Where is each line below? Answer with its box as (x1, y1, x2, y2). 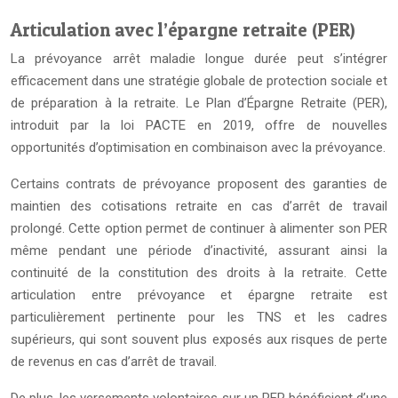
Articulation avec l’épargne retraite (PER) (11, 19, 355, 41)
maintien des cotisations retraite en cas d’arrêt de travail (11, 198, 387, 214)
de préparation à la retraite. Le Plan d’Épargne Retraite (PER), (11, 95, 387, 111)
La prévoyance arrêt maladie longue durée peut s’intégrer (11, 51, 387, 67)
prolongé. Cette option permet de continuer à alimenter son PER (11, 220, 387, 236)
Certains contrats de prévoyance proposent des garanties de (11, 176, 387, 192)
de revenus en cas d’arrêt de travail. (11, 354, 217, 370)
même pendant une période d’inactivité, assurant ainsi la (11, 243, 387, 259)
